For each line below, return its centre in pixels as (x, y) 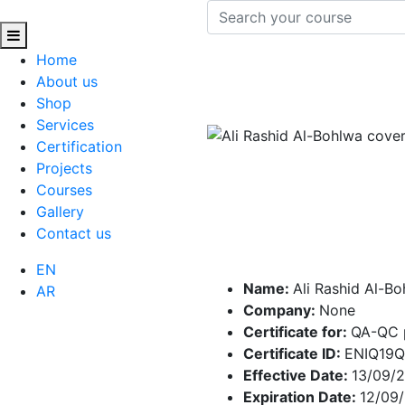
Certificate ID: (294, 353)
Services (65, 125)
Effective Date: (297, 375)
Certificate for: (297, 331)
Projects (64, 168)
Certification (79, 146)
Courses (64, 190)
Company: (281, 310)
